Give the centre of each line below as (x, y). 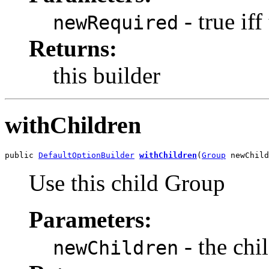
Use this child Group (127, 183)
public (22, 155)
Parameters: (90, 219)
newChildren (116, 248)
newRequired (116, 23)
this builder (107, 76)
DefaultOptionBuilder (86, 155)
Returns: (73, 49)
